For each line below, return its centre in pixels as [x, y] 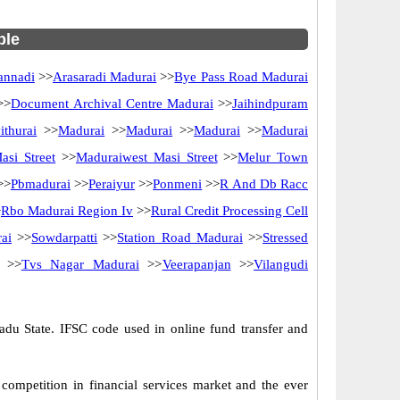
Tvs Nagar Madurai [80, 264]
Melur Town [273, 157]
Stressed [286, 237]
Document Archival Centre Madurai [112, 104]
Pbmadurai [40, 184]
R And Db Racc [264, 184]
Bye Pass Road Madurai [242, 77]
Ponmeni [178, 184]
